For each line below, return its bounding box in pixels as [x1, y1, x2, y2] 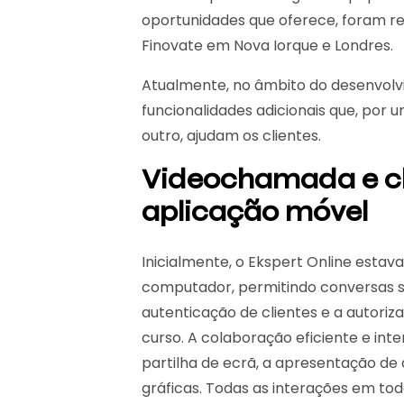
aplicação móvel [142, 194, 368, 230]
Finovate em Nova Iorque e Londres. [142, 35, 393, 57]
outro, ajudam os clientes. [142, 125, 321, 147]
